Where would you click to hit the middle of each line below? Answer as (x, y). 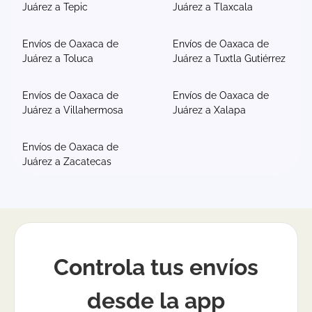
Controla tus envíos (156, 267)
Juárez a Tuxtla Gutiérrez (229, 58)
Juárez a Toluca (58, 58)
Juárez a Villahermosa (73, 110)
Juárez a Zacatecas (67, 161)
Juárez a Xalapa (209, 110)
